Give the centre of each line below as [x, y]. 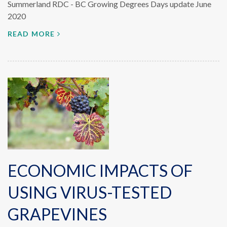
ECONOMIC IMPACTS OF [100, 171]
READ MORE [31, 34]
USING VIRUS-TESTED [90, 192]
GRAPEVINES [57, 214]
